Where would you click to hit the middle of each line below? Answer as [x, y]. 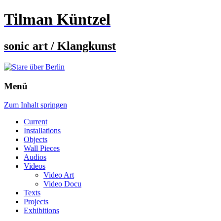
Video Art [59, 175]
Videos [35, 166]
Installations [42, 131]
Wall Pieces [42, 148]
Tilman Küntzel [57, 19]
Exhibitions [41, 211]
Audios [35, 157]
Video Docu [62, 184]
